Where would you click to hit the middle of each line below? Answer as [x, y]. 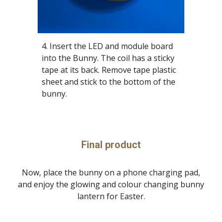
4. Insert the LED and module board [108, 46]
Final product [111, 145]
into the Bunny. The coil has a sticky [108, 58]
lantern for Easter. [111, 196]
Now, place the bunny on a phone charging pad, [111, 172]
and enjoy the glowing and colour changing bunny [111, 184]
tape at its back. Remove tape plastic [109, 70]
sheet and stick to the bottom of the [109, 82]
